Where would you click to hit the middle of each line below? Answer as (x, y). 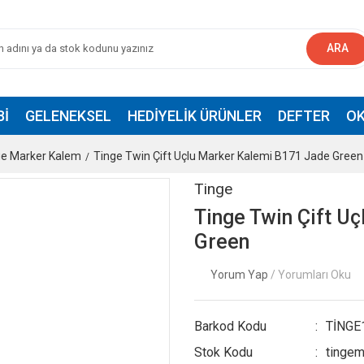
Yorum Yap (240, 275)
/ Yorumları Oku (311, 275)
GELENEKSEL (68, 116)
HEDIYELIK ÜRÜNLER (194, 116)
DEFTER (303, 116)
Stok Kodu (223, 352)
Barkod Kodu (230, 326)
